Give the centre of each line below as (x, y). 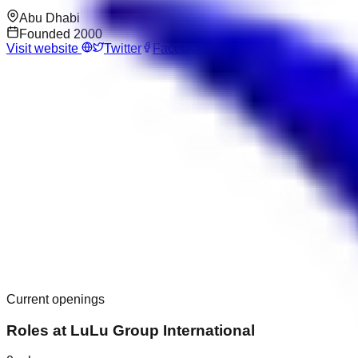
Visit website (44, 48)
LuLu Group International (163, 330)
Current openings (56, 299)
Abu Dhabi (50, 18)
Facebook (181, 48)
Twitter (123, 48)
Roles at (38, 330)
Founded (46, 34)
